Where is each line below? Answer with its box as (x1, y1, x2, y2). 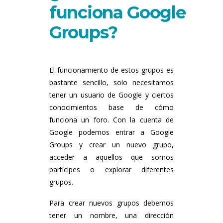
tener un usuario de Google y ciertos (49, 90, 174, 100)
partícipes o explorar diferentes (49, 165, 174, 175)
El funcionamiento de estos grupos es (49, 65, 174, 75)
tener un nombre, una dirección (49, 211, 174, 221)
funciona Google (49, 2, 186, 23)
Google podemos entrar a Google (49, 127, 174, 137)
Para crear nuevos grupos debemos (49, 198, 174, 208)
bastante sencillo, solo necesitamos (49, 78, 174, 88)
